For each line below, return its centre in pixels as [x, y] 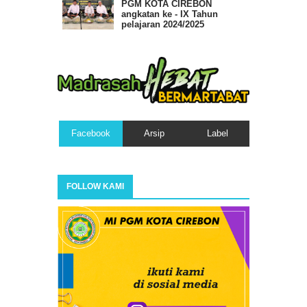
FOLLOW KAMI [95, 187]
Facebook [90, 134]
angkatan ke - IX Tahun [170, 14]
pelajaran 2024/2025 [163, 25]
